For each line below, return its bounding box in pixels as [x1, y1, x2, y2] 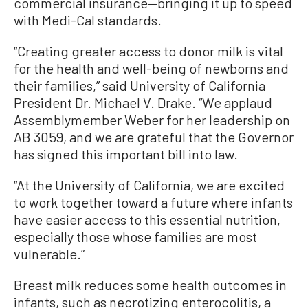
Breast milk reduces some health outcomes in [14, 276, 287, 293]
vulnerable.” [14, 245, 85, 262]
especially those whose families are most [14, 228, 257, 245]
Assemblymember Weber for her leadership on [14, 111, 290, 128]
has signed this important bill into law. [14, 145, 238, 162]
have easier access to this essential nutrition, [14, 210, 280, 228]
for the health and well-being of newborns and [14, 59, 289, 76]
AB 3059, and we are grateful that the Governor [14, 128, 294, 145]
